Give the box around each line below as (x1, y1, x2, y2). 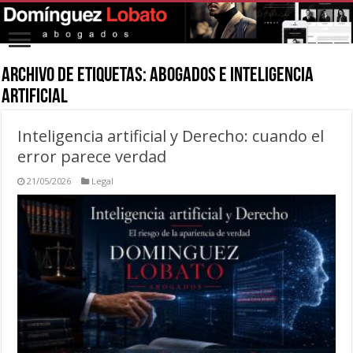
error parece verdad (17, 145, 167, 167)
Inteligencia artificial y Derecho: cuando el (17, 124, 325, 147)
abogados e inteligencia (150, 65, 314, 87)
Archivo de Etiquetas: (2, 65, 150, 87)
